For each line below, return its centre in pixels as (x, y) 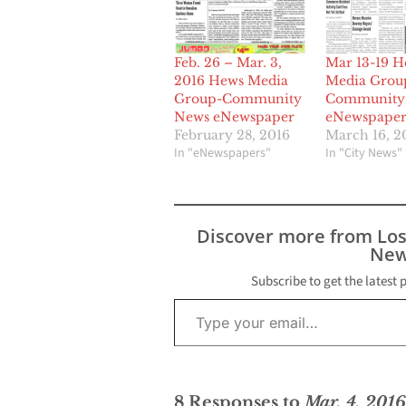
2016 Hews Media (231, 81)
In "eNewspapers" (222, 154)
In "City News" (363, 154)
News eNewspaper (234, 117)
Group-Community (238, 99)
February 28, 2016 (232, 135)
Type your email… (195, 299)
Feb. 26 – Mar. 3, (228, 63)
